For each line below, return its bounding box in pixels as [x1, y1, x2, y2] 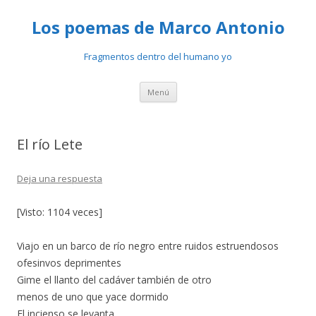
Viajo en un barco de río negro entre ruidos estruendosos [17, 239, 279, 253]
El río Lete [17, 135, 83, 154]
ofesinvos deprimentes [17, 256, 121, 269]
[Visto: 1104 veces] [17, 205, 102, 219]
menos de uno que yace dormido [17, 290, 169, 303]
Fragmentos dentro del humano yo [84, 50, 232, 63]
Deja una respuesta [17, 172, 102, 185]
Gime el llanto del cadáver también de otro [17, 273, 212, 286]
